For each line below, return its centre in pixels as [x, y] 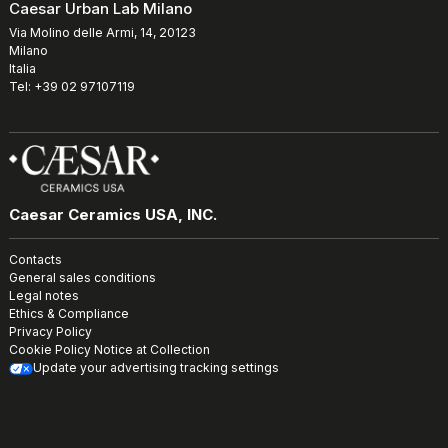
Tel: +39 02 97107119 [72, 87]
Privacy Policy [50, 332]
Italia [22, 69]
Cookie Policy [50, 350]
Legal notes [44, 296]
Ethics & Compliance [69, 314]
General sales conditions [82, 278]
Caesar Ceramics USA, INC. [113, 215]
